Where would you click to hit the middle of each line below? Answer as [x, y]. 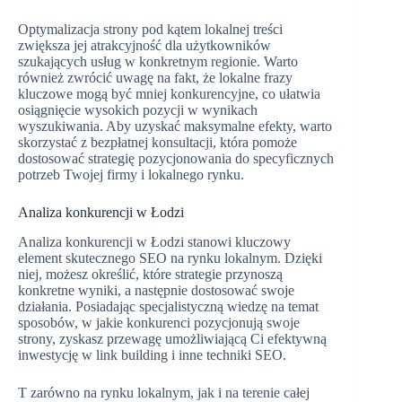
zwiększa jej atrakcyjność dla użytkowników [144, 45]
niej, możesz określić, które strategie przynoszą [150, 274]
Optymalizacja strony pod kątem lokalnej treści [150, 29]
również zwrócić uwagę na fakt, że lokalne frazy [155, 78]
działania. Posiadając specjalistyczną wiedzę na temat [168, 306]
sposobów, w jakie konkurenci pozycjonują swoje [159, 322]
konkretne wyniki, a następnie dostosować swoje [156, 290]
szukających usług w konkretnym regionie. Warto [158, 61]
